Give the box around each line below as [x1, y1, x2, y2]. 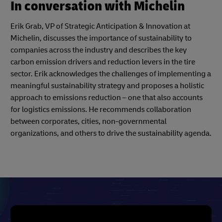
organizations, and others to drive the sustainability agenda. [10, 128, 212, 138]
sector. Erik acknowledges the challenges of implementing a [10, 69, 211, 79]
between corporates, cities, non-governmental [10, 116, 166, 126]
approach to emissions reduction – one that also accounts [10, 93, 203, 103]
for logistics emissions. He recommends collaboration [10, 105, 191, 114]
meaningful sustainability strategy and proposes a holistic [10, 81, 204, 91]
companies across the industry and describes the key [10, 45, 187, 55]
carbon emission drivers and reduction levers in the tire [10, 57, 195, 67]
